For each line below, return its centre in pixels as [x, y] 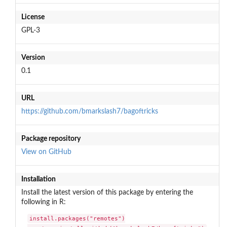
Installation [38, 179]
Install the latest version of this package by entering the [107, 192]
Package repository [51, 139]
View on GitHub [46, 152]
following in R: [43, 202]
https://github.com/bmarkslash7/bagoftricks [89, 111]
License [33, 17]
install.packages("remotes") [78, 219]
